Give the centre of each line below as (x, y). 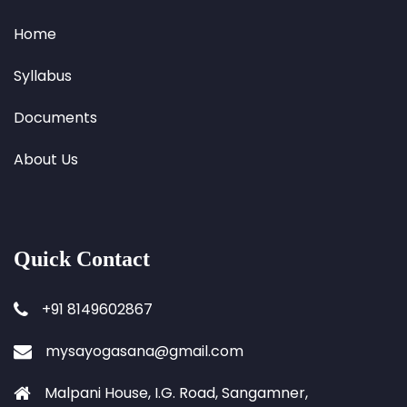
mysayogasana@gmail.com (144, 351)
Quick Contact (82, 259)
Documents (55, 118)
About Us (46, 159)
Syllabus (43, 76)
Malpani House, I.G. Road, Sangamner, (176, 393)
